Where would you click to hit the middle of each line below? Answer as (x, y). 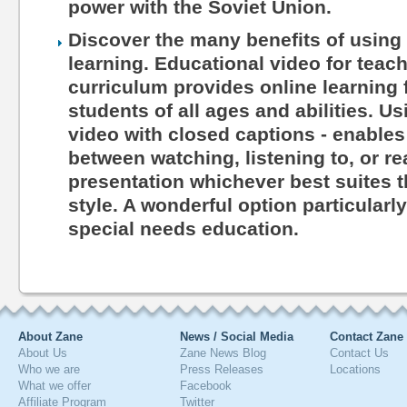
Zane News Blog (223, 353)
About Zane (50, 337)
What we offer (55, 386)
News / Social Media (237, 337)
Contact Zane (367, 337)
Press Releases (222, 369)
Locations (355, 369)
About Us (43, 353)
